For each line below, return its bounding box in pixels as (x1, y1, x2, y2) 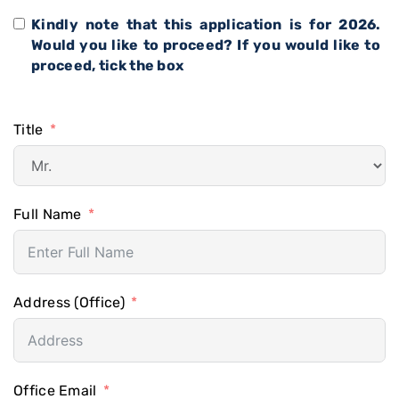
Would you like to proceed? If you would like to (31, 37, 381, 53)
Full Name (13, 206, 82, 223)
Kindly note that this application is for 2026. (31, 16, 381, 33)
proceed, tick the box (31, 57, 184, 74)
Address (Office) (13, 294, 125, 311)
